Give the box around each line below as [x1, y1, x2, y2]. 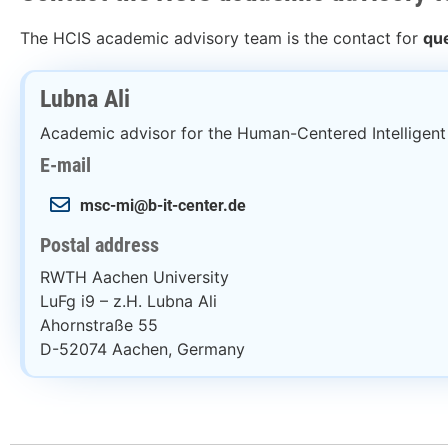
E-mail [40, 153, 91, 178]
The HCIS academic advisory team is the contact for [20, 28, 423, 49]
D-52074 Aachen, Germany [40, 339, 245, 360]
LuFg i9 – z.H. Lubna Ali [40, 291, 217, 312]
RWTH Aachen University [40, 267, 229, 288]
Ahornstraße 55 [40, 315, 158, 336]
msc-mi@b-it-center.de [80, 195, 246, 215]
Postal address [40, 233, 159, 258]
